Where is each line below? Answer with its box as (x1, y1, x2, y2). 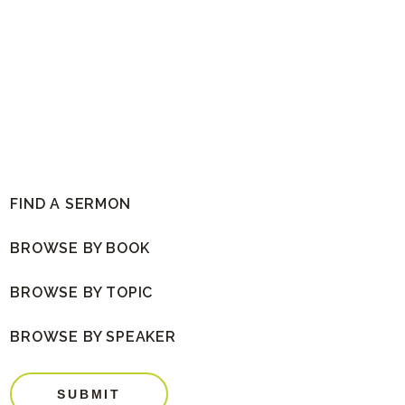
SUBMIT (57, 387, 121, 402)
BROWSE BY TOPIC (10, 284, 154, 302)
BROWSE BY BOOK (10, 240, 150, 258)
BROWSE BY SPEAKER (10, 328, 176, 346)
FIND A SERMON (10, 195, 131, 213)
